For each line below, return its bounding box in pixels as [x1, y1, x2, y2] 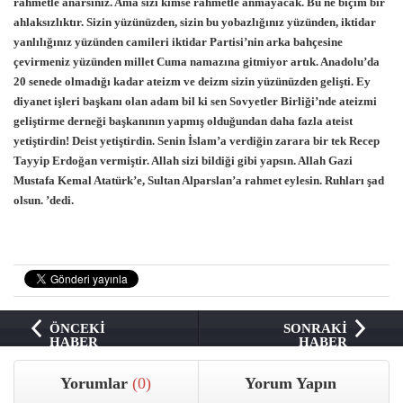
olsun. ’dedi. [13, 193, 74, 207]
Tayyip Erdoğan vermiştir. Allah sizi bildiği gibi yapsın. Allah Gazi [13, 154, 353, 167]
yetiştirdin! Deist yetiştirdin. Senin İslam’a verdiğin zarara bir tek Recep [13, 134, 380, 148]
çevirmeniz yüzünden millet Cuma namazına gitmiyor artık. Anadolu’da [13, 55, 380, 68]
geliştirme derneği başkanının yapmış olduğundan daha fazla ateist [13, 114, 353, 128]
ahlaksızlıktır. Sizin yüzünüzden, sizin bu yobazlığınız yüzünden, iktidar [13, 15, 376, 29]
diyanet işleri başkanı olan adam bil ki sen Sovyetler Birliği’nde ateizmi [13, 94, 377, 108]
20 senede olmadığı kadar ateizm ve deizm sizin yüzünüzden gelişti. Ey [13, 75, 371, 88]
